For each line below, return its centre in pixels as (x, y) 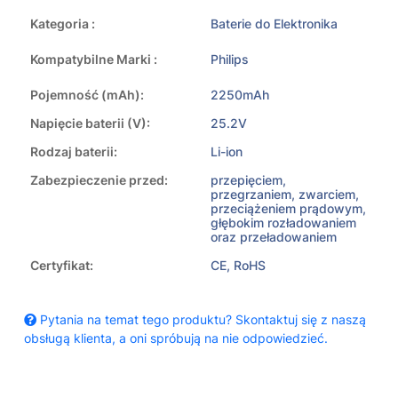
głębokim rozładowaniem (283, 223)
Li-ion (227, 152)
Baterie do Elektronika (274, 24)
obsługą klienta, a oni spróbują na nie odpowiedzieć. (176, 338)
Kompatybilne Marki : (94, 60)
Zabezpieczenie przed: (99, 180)
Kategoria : (63, 24)
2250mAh (240, 95)
